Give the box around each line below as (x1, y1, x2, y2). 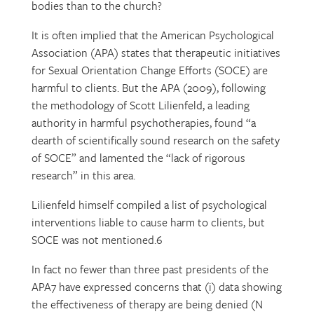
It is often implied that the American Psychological (31, 27, 274, 43)
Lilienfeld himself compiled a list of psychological (31, 196, 267, 213)
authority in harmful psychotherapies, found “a (31, 114, 256, 131)
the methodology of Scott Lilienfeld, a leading (31, 97, 250, 114)
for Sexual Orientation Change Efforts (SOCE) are (31, 62, 268, 78)
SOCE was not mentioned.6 (31, 231, 163, 248)
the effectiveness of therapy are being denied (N (31, 296, 263, 313)
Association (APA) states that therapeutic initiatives (31, 44, 280, 61)
